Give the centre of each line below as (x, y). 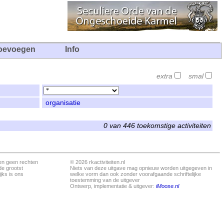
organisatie (63, 103)
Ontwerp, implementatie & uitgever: (113, 186)
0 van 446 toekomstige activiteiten (157, 126)
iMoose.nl (167, 186)
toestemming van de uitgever (105, 180)
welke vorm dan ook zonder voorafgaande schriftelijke (135, 174)
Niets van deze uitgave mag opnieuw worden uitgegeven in (141, 168)
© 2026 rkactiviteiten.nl (97, 162)
